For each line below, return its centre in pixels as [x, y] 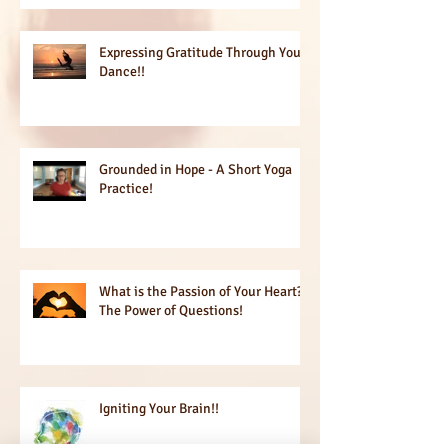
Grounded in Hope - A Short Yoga [195, 169]
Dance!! [122, 71]
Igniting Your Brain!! [159, 408]
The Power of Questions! [171, 310]
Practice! [126, 188]
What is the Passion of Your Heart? [201, 291]
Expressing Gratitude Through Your [202, 52]
